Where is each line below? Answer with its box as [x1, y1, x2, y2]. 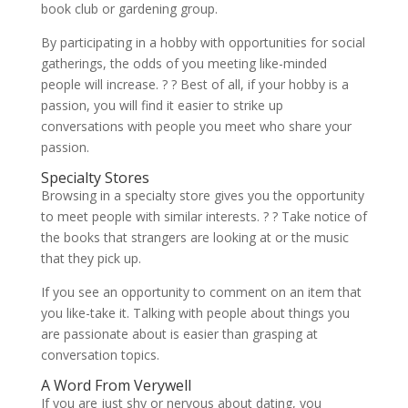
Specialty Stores [40, 168, 149, 188]
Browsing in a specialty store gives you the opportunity [40, 187, 364, 204]
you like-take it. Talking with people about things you [40, 304, 350, 321]
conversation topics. [40, 346, 159, 363]
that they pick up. [40, 250, 141, 267]
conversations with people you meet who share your [40, 117, 352, 135]
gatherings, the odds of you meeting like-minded [40, 55, 327, 72]
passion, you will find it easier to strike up [40, 97, 283, 114]
